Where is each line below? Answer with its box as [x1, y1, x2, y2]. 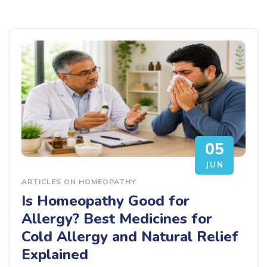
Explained [21, 245, 88, 265]
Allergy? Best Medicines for [21, 209, 212, 229]
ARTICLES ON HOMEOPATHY [21, 177, 136, 187]
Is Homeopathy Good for [21, 191, 190, 211]
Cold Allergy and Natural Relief [21, 227, 238, 247]
